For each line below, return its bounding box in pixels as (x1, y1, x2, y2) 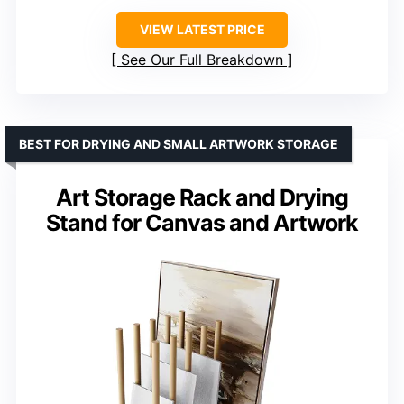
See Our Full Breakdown (121, 50, 283, 69)
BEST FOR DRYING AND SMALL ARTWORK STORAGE (19, 135, 338, 151)
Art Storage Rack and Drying (56, 183, 348, 211)
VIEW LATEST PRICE (139, 21, 265, 37)
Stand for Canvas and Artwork (46, 208, 358, 236)
